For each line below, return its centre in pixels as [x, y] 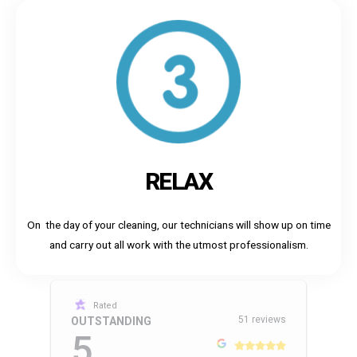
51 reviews [262, 319]
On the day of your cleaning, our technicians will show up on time [178, 224]
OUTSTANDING [111, 321]
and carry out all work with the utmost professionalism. [178, 244]
